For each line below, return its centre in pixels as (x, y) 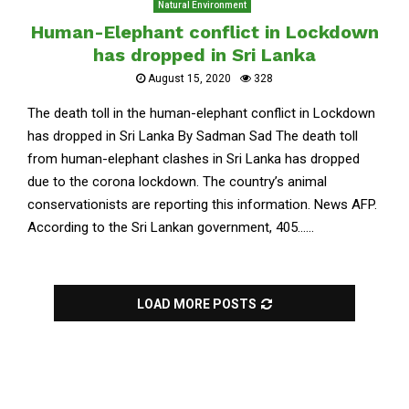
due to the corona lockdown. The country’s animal (177, 182)
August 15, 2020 (189, 79)
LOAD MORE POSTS (197, 304)
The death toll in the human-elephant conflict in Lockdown (201, 113)
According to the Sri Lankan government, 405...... (171, 227)
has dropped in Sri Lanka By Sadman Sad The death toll (193, 136)
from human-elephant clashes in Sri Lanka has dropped (194, 159)
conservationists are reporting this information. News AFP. (202, 204)
